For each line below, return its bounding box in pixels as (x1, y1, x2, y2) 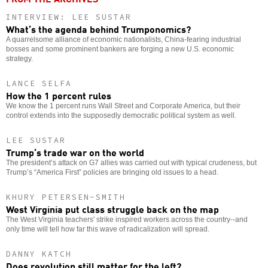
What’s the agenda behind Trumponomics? (6, 21, 191, 36)
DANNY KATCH (6, 248, 72, 259)
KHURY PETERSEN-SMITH (6, 191, 126, 202)
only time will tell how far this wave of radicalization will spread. (6, 224, 209, 233)
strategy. (6, 54, 33, 63)
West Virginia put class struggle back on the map (6, 201, 219, 216)
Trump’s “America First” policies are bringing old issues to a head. (6, 167, 218, 176)
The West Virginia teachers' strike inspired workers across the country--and (6, 215, 248, 224)
